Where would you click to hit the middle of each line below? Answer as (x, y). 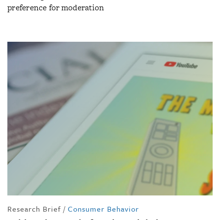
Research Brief (34, 209)
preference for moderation (56, 7)
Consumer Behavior (103, 209)
